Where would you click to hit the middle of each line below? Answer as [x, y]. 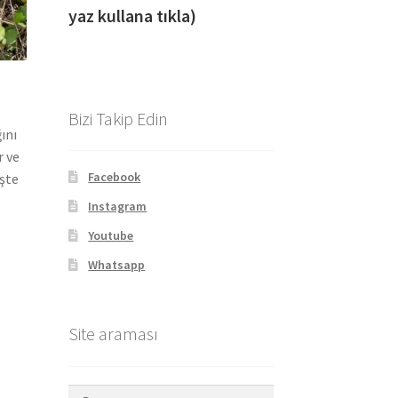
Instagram [118, 207]
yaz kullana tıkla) [169, 15]
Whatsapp [117, 265]
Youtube [111, 236]
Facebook [115, 177]
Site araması [113, 334]
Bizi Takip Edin [118, 118]
